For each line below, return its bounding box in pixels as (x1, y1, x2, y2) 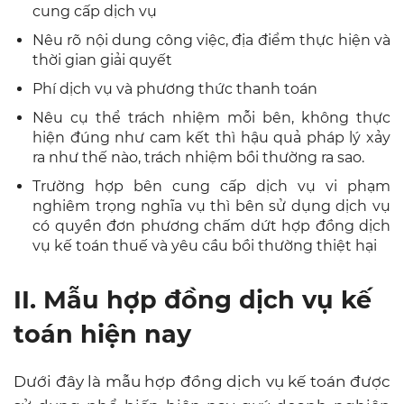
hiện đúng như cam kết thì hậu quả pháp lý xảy (32, 128, 390, 146)
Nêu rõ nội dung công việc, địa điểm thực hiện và (32, 31, 390, 49)
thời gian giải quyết (32, 50, 172, 69)
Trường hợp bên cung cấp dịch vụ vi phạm (32, 177, 390, 195)
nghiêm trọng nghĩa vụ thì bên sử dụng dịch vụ (32, 197, 390, 215)
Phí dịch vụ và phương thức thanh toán (32, 79, 317, 97)
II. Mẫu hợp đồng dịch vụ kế (14, 284, 372, 315)
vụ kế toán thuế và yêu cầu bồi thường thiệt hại (32, 236, 377, 254)
